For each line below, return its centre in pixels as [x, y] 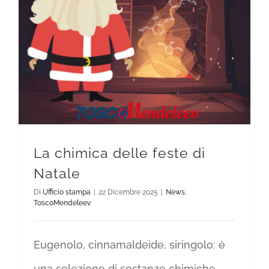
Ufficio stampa [67, 192]
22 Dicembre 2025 [128, 192]
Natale [57, 173]
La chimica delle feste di [119, 153]
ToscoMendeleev [62, 203]
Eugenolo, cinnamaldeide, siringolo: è [129, 245]
